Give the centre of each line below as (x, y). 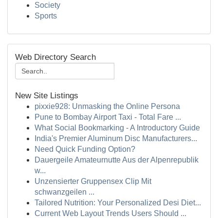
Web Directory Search (55, 57)
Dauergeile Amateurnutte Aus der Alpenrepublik (117, 160)
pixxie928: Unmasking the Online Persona (107, 106)
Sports (46, 16)
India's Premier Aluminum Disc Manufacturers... (116, 138)
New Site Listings (47, 96)
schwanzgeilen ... (64, 192)
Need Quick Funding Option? (85, 149)
